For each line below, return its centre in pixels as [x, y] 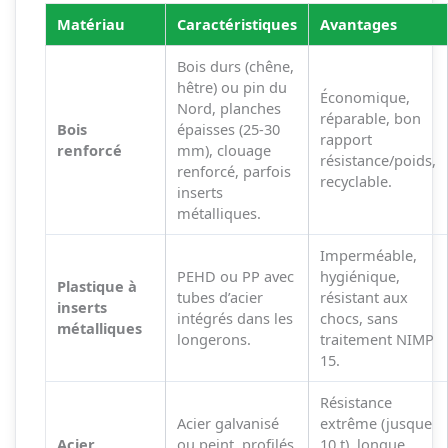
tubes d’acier [219, 297]
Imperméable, [368, 255]
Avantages [358, 24]
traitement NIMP [376, 339]
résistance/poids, [377, 160]
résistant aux [363, 297]
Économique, [364, 97]
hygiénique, [359, 276]
